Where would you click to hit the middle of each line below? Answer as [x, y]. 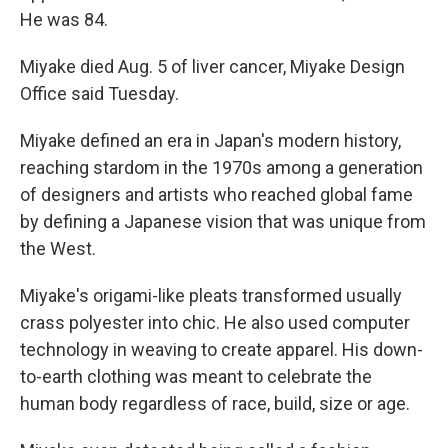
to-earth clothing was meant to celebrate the [196, 376]
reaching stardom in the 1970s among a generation [221, 167]
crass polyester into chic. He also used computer [215, 322]
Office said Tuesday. [99, 93]
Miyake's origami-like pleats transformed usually [211, 295]
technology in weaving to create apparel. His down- [221, 349]
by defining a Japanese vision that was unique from [223, 221]
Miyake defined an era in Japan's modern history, [210, 140]
